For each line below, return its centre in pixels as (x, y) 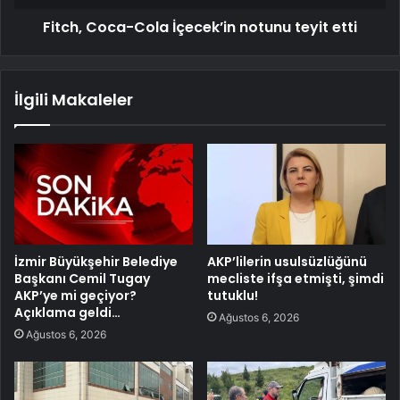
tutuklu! (233, 295)
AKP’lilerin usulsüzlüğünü (287, 261)
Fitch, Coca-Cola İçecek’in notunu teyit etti (200, 28)
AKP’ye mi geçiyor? (75, 295)
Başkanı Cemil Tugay (82, 278)
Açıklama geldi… (67, 312)
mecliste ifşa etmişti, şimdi (296, 278)
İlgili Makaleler (74, 100)
